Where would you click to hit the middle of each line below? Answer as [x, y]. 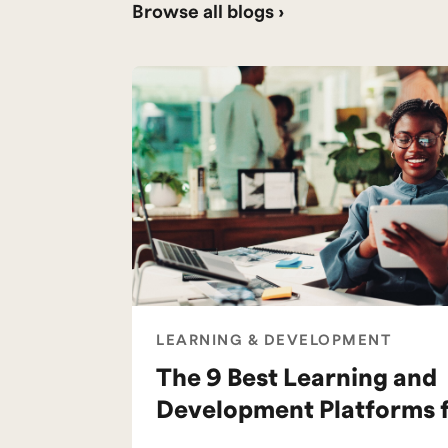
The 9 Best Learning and [296, 379]
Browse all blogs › [208, 12]
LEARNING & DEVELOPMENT [273, 341]
